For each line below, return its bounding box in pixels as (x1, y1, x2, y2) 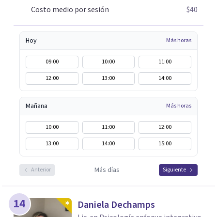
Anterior (31, 166, 51, 174)
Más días (94, 165, 120, 175)
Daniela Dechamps (77, 198, 155, 212)
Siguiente (163, 166, 186, 174)
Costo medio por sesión (31, 4, 109, 15)
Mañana (26, 101, 47, 111)
